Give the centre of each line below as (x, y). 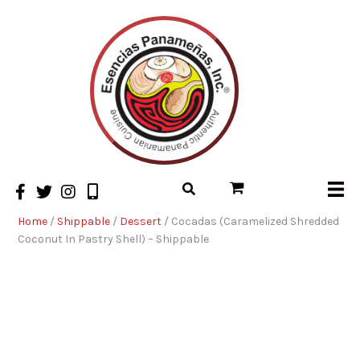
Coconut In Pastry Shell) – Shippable (114, 239)
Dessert (141, 221)
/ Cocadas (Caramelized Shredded (251, 221)
